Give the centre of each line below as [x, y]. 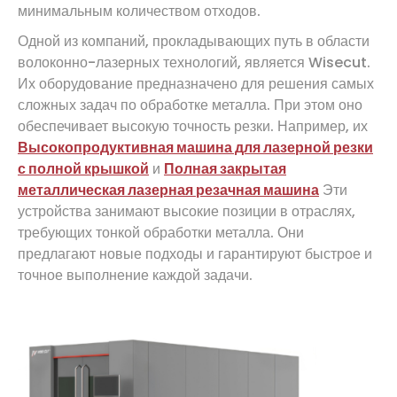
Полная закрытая [225, 169]
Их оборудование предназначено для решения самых [196, 84]
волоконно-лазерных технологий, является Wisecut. [194, 63]
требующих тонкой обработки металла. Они [161, 233]
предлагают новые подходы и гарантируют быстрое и [195, 254]
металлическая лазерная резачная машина [168, 191]
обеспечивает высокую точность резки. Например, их [193, 127]
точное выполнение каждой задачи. [135, 276]
